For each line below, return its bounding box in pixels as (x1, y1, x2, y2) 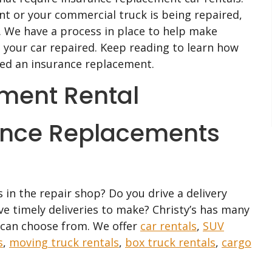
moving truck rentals (9, 235, 119, 250)
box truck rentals (125, 235, 216, 250)
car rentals (140, 219, 197, 233)
